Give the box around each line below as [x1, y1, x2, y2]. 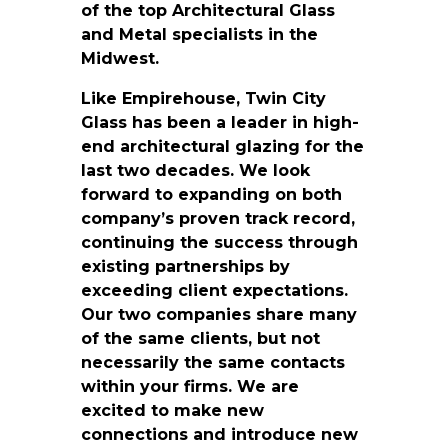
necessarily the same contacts [80, 352, 345, 372]
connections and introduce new [80, 424, 358, 444]
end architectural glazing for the [80, 136, 364, 156]
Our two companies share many [80, 304, 357, 324]
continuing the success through [80, 232, 358, 252]
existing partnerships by [80, 256, 290, 276]
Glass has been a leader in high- [80, 112, 359, 132]
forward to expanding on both [80, 184, 342, 204]
